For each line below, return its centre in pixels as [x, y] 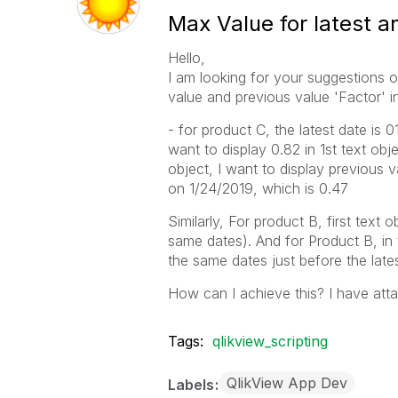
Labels [192, 385]
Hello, [186, 58]
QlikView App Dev [287, 383]
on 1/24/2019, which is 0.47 [258, 188]
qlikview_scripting [270, 341]
